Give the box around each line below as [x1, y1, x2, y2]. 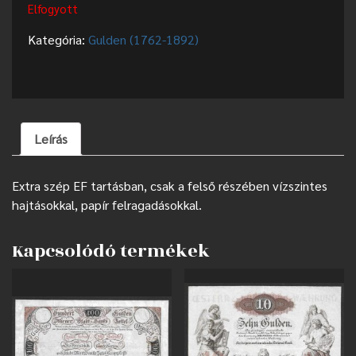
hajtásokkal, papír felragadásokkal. [12, 196, 202, 214]
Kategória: [28, 31, 88, 48]
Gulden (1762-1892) [88, 31, 199, 48]
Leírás [34, 130, 68, 148]
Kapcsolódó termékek [12, 238, 210, 265]
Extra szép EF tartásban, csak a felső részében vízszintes [12, 177, 327, 195]
